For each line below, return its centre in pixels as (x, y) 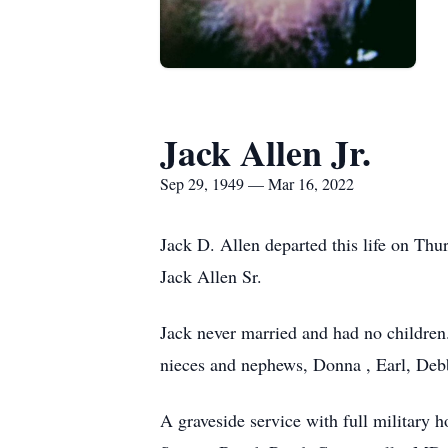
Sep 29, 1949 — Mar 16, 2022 (257, 183)
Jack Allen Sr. (211, 276)
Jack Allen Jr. (265, 152)
